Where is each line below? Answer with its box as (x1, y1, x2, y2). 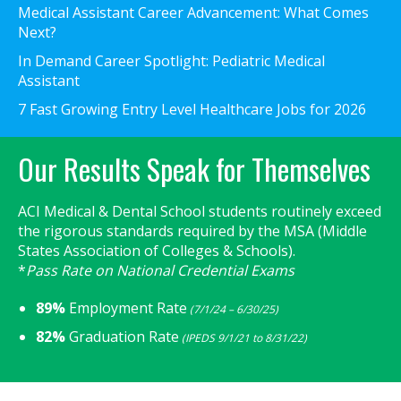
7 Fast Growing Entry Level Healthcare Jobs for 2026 (18, 99, 366, 119)
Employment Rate (65, 298, 187, 318)
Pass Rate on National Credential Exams (26, 260, 294, 280)
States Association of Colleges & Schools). (18, 241, 295, 260)
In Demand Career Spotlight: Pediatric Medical (18, 51, 325, 71)
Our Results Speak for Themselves (18, 148, 371, 190)
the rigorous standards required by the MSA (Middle (18, 221, 367, 241)
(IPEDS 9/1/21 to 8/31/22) (179, 330, 307, 346)
